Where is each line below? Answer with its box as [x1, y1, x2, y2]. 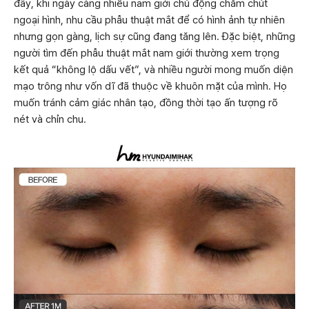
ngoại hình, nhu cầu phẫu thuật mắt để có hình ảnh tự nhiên [14, 14, 285, 26]
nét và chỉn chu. [14, 113, 86, 126]
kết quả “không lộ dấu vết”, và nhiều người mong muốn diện [14, 63, 293, 76]
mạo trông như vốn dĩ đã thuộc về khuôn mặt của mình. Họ [14, 80, 287, 92]
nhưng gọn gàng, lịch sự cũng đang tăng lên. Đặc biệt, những [14, 30, 295, 43]
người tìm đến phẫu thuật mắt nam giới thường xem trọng [14, 47, 279, 59]
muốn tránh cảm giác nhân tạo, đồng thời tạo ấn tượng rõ [14, 97, 278, 109]
